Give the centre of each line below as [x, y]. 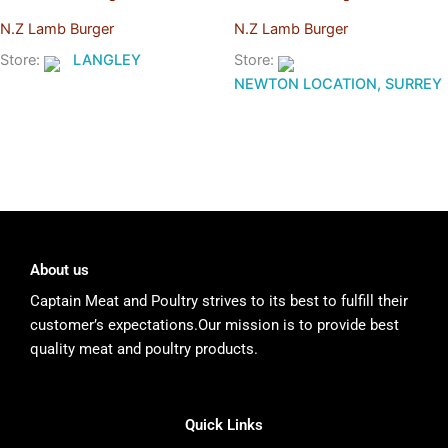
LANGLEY [107, 60]
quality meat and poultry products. [144, 349]
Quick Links [224, 424]
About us [59, 269]
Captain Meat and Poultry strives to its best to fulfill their [219, 301]
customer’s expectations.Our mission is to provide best [214, 325]
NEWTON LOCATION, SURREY [338, 84]
